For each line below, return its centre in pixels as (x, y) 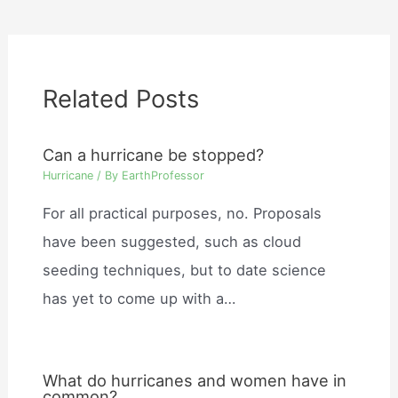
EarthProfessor (163, 176)
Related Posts (121, 98)
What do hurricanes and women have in (195, 381)
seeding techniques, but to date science (185, 270)
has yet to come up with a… (139, 298)
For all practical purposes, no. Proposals (183, 213)
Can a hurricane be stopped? (154, 154)
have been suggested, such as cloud (172, 241)
